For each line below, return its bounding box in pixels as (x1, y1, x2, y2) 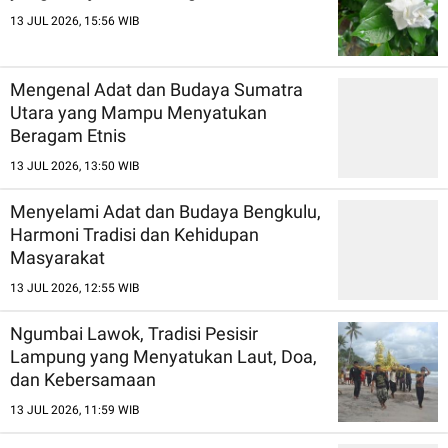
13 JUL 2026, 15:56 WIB (10, 13, 139, 28)
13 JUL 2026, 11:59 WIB (10, 402, 139, 417)
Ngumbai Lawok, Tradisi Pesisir (10, 322, 258, 344)
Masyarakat (10, 246, 105, 268)
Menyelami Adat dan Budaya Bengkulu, (10, 200, 321, 222)
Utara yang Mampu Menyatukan (10, 101, 267, 123)
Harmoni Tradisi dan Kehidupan (10, 223, 259, 245)
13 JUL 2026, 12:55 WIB (10, 280, 139, 295)
